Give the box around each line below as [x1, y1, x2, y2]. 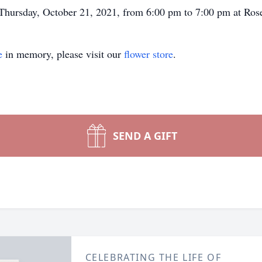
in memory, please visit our [2, 47, 124, 61]
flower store [124, 47, 173, 61]
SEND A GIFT [113, 129, 177, 143]
